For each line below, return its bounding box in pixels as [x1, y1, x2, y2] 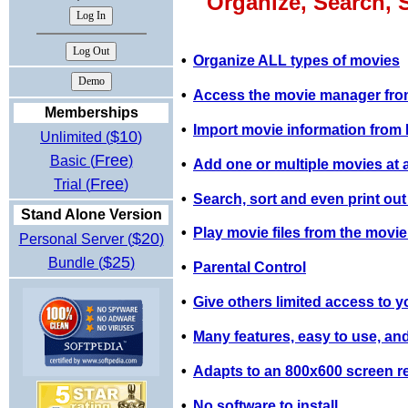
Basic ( [49, 153, 95, 168]
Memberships [44, 105, 138, 120]
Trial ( [54, 177, 90, 192]
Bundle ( [47, 255, 103, 270]
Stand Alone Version [20, 207, 162, 222]
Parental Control [193, 260, 306, 276]
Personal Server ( [18, 231, 132, 247]
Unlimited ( [40, 129, 110, 145]
